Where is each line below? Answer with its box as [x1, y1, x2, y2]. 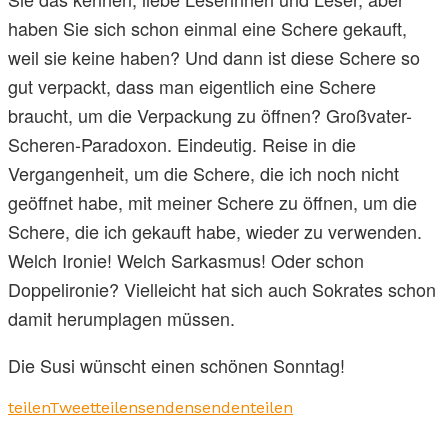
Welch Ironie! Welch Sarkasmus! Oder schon [8, 247, 364, 274]
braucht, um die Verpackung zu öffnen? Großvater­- [8, 102, 412, 129]
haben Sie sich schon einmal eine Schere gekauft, [8, 15, 407, 42]
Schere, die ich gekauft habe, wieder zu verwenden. [8, 218, 422, 245]
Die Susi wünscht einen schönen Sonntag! [8, 352, 345, 379]
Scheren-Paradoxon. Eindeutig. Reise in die [8, 131, 356, 158]
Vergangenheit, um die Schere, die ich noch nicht [8, 160, 399, 187]
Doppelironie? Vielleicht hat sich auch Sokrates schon [8, 276, 436, 303]
